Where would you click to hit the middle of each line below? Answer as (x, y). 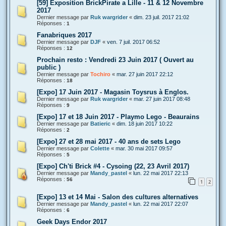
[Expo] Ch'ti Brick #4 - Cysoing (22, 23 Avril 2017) (113, 166)
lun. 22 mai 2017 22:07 (161, 204)
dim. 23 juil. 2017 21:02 (161, 17)
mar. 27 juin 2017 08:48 (162, 99)
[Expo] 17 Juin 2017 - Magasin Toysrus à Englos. (113, 92)
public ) (49, 67)
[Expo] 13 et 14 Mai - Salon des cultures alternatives (118, 197)
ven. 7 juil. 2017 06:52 (133, 42)
